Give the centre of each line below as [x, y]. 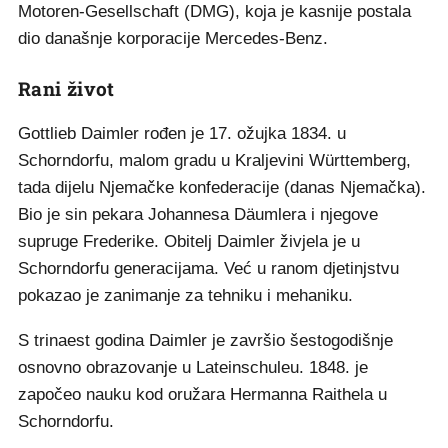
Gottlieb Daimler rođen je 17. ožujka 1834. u [182, 134]
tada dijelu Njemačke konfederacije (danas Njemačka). [222, 188]
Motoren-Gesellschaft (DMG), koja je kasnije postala [214, 12]
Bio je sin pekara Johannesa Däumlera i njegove [198, 215]
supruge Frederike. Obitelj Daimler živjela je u [189, 242]
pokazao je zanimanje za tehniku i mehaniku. [185, 296]
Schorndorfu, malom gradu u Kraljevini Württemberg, [214, 161]
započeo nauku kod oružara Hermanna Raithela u [202, 395]
